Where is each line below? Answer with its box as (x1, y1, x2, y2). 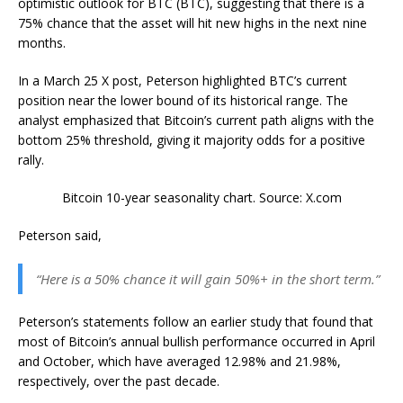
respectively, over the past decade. (18, 372, 219, 390)
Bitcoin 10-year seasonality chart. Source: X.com (61, 188, 342, 206)
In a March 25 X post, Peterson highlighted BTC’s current (18, 71, 347, 89)
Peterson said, (18, 226, 105, 244)
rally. (18, 150, 44, 168)
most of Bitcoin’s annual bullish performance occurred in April (18, 332, 375, 350)
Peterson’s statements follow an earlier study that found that (18, 312, 373, 330)
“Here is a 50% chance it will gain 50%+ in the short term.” (36, 269, 380, 288)
